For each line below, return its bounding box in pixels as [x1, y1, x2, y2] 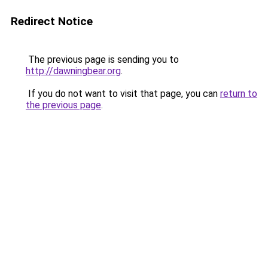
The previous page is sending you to [26, 54, 179, 65]
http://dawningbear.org [26, 65, 121, 77]
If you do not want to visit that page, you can [26, 88, 220, 99]
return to [220, 88, 257, 99]
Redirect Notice [11, 14, 93, 28]
